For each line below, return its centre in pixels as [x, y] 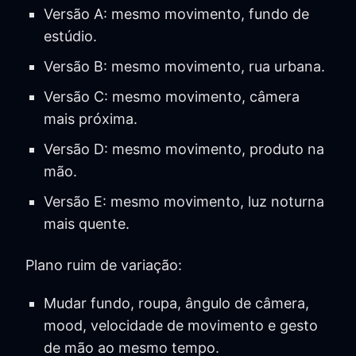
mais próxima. [90, 118]
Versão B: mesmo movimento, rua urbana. [184, 66]
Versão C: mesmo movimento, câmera [171, 96]
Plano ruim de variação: [104, 265]
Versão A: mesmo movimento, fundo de [176, 14]
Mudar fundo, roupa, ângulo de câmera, [176, 303]
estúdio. [70, 36]
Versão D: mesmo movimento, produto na [184, 149]
